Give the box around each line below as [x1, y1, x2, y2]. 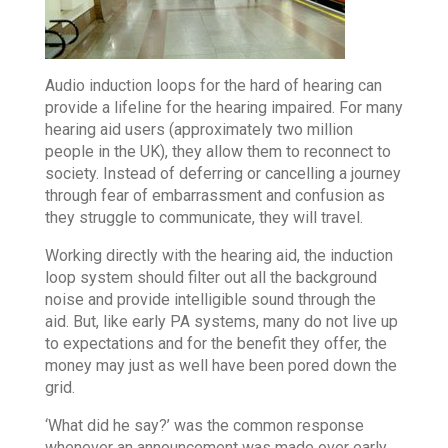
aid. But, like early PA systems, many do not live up [44, 312, 398, 332]
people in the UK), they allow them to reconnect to [44, 142, 391, 162]
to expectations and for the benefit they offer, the [44, 334, 387, 354]
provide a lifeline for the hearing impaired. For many [44, 98, 403, 118]
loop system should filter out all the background [44, 268, 377, 288]
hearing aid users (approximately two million [44, 120, 353, 140]
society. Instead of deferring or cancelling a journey [44, 164, 401, 184]
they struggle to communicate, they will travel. [44, 208, 363, 228]
